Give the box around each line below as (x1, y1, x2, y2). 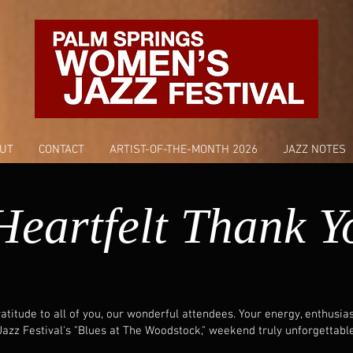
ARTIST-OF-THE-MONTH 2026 (110, 143, 258, 157)
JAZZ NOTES (283, 143, 346, 157)
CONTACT (39, 143, 84, 157)
